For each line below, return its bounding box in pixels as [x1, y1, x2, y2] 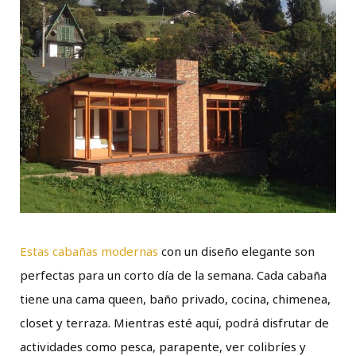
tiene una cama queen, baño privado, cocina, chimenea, [20, 290, 331, 307]
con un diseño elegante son [158, 242, 315, 259]
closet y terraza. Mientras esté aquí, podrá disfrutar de [20, 314, 329, 331]
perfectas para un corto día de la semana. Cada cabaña [20, 266, 327, 283]
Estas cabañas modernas [20, 242, 158, 259]
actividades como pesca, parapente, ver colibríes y [20, 338, 306, 354]
